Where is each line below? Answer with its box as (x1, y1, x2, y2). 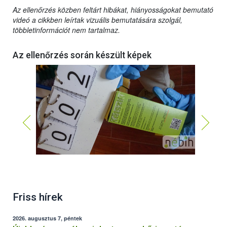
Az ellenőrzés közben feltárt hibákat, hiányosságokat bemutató (13, 5, 213, 15)
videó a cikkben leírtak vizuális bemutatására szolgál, (13, 15, 182, 25)
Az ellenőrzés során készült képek (13, 50, 152, 61)
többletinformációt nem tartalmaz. (13, 25, 120, 35)
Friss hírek (13, 191, 63, 204)
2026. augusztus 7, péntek (13, 214, 82, 222)
